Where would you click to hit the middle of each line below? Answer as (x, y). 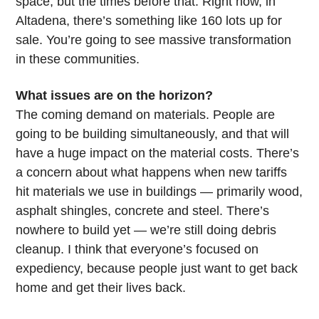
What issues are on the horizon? (115, 96)
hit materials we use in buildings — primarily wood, (159, 192)
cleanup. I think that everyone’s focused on (137, 250)
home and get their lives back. (101, 288)
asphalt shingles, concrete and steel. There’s (143, 211)
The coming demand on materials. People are (146, 115)
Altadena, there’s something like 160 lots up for (149, 21)
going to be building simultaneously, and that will (153, 134)
